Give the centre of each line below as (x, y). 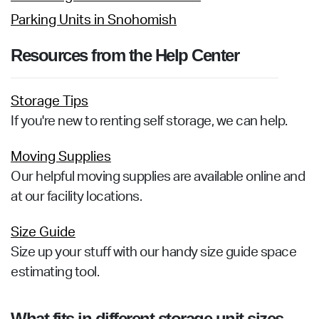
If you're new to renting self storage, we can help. (149, 121)
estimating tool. (55, 272)
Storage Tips (49, 101)
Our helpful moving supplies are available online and (158, 177)
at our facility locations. (76, 197)
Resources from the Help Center (125, 55)
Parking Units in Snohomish (94, 20)
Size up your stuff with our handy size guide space (153, 252)
